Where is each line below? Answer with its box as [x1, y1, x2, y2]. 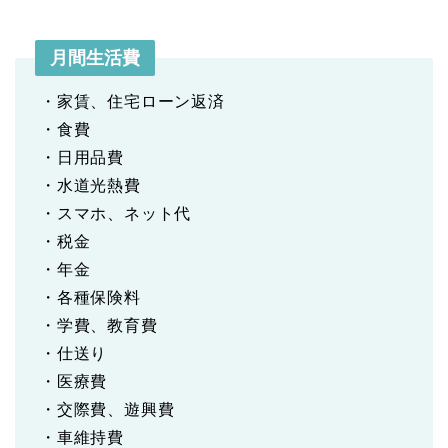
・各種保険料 [40, 289, 141, 306]
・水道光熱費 [40, 177, 141, 194]
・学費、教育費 [40, 317, 158, 334]
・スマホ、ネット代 [40, 205, 192, 222]
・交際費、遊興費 [40, 401, 175, 418]
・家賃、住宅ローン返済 [40, 93, 225, 110]
